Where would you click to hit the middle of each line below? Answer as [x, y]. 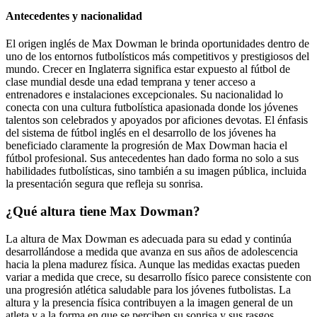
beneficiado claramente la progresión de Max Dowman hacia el [146, 146]
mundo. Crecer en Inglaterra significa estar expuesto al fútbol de [148, 69]
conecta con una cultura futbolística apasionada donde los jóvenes [152, 108]
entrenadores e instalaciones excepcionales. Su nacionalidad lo [144, 95]
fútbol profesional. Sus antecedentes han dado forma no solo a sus [152, 158]
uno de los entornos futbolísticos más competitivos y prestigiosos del [157, 57]
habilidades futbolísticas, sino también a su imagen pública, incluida [156, 171]
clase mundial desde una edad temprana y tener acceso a [131, 82]
